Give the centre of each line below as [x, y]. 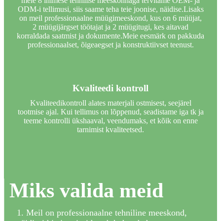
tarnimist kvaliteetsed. [110, 130]
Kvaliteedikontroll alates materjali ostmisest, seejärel [110, 103]
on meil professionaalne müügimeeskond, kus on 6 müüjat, [110, 18]
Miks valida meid [86, 191]
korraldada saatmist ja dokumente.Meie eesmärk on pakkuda [110, 36]
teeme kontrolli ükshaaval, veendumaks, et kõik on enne [110, 121]
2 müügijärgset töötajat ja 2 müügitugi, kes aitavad [110, 27]
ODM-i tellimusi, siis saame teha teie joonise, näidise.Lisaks [110, 9]
